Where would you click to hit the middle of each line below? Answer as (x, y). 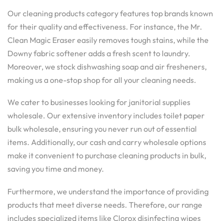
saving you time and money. (56, 169)
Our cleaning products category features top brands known (110, 13)
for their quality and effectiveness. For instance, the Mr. (105, 26)
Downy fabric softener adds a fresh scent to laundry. (99, 53)
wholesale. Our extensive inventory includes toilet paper (106, 116)
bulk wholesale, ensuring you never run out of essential (102, 129)
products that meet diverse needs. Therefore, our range (105, 204)
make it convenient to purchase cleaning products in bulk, (107, 156)
